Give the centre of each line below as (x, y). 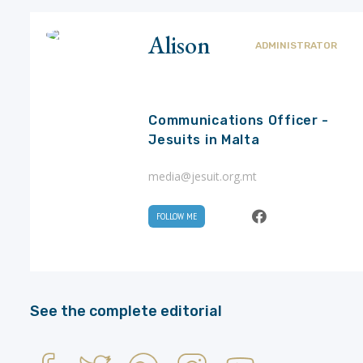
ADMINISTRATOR (297, 45)
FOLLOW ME (177, 216)
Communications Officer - (239, 120)
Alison (180, 45)
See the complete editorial (126, 312)
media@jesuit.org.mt (203, 176)
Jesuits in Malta (204, 139)
